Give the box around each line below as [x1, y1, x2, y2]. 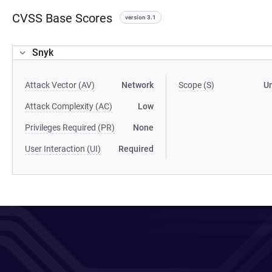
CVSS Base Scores [12, 11, 112, 25]
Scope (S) [178, 80, 215, 90]
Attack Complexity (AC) [25, 101, 112, 111]
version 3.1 [125, 14, 156, 21]
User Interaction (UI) [25, 144, 101, 154]
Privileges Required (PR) [25, 123, 115, 132]
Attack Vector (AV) [25, 80, 95, 90]
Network [121, 80, 154, 90]
